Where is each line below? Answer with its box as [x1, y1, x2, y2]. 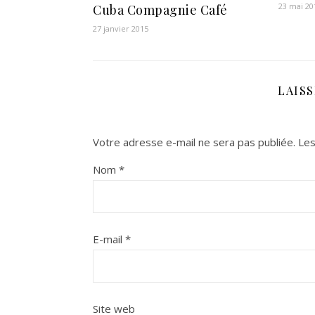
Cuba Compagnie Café [93, 1, 228, 19]
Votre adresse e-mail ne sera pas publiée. [93, 135, 295, 150]
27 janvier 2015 [93, 23, 148, 34]
